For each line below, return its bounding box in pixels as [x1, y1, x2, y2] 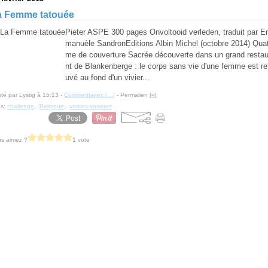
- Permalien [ [115, 92, 151, 98]
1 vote [72, 136, 90, 143]
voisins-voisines [69, 103, 112, 109]
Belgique [39, 103, 64, 109]
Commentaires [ [64, 92, 107, 98]
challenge [7, 103, 34, 109]
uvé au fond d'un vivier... [65, 73, 150, 82]
